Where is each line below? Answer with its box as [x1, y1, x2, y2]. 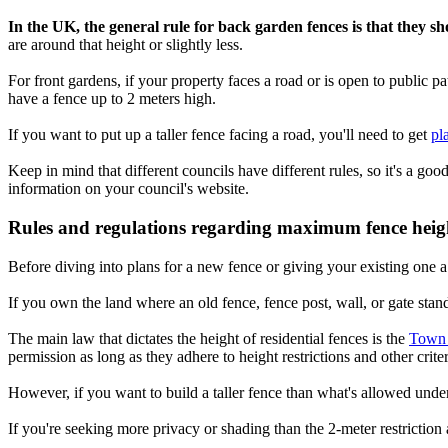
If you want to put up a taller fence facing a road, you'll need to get [8, 126, 431, 144]
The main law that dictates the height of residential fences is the [8, 329, 409, 347]
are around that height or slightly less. [8, 36, 243, 54]
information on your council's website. [8, 180, 249, 198]
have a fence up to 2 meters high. [8, 90, 216, 108]
